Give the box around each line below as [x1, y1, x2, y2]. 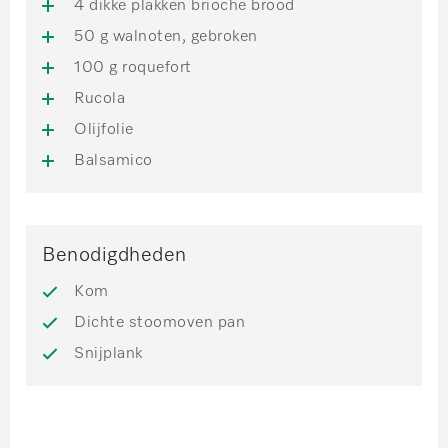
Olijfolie [74, 121, 134, 138]
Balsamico [74, 152, 153, 169]
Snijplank [74, 345, 143, 362]
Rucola [74, 90, 125, 107]
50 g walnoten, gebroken [74, 28, 258, 45]
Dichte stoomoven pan [74, 314, 245, 331]
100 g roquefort [74, 59, 192, 76]
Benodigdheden [42, 244, 187, 265]
